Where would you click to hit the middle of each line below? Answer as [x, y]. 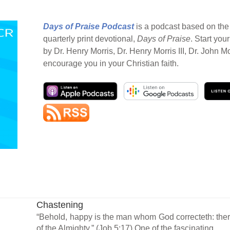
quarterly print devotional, [90, 39]
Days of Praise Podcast [89, 26]
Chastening [60, 205]
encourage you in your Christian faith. [111, 63]
